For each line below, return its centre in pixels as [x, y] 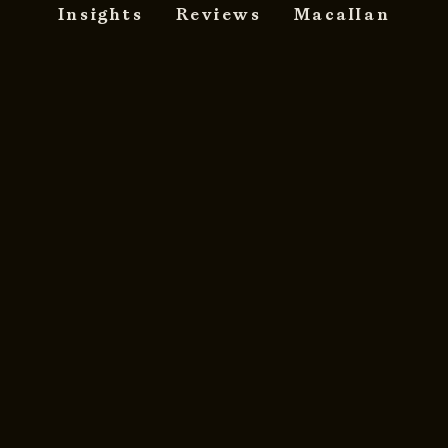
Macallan [342, 14]
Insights [100, 14]
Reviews [218, 14]
